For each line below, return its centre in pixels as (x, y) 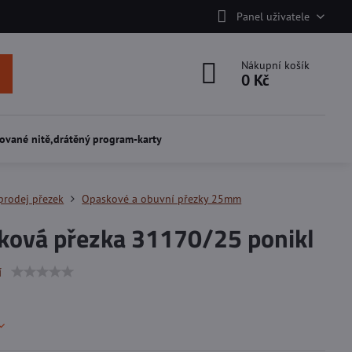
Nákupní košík (276, 65)
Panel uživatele (273, 16)
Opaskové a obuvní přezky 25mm (162, 199)
